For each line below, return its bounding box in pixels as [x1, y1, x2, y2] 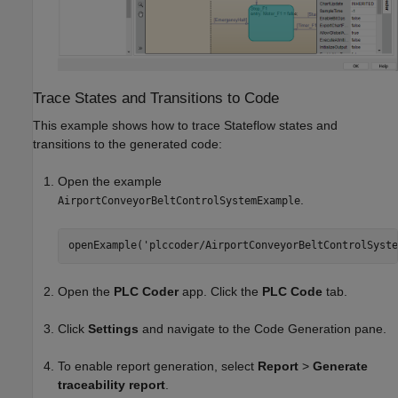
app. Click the [179, 283, 262, 298]
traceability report [58, 377, 165, 392]
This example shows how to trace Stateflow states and [33, 117, 338, 132]
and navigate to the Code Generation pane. [139, 321, 386, 336]
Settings [88, 321, 139, 336]
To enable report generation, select [58, 358, 258, 373]
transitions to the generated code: [33, 136, 222, 151]
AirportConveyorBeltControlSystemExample [58, 194, 300, 207]
